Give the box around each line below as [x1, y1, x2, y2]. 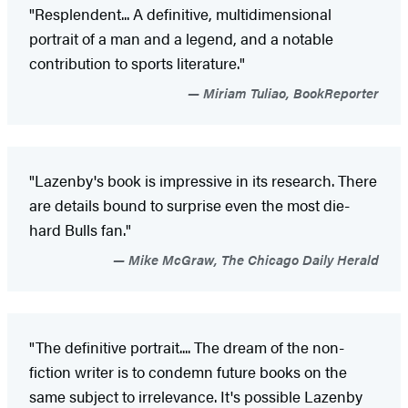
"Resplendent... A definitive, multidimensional [29, 2, 331, 25]
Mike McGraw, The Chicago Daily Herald [125, 249, 379, 269]
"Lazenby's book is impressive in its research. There [29, 168, 377, 191]
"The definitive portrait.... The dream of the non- [29, 335, 344, 358]
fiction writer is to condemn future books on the [29, 360, 347, 382]
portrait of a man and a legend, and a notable [29, 26, 333, 49]
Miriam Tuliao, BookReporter [199, 82, 379, 102]
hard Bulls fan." [29, 218, 131, 240]
